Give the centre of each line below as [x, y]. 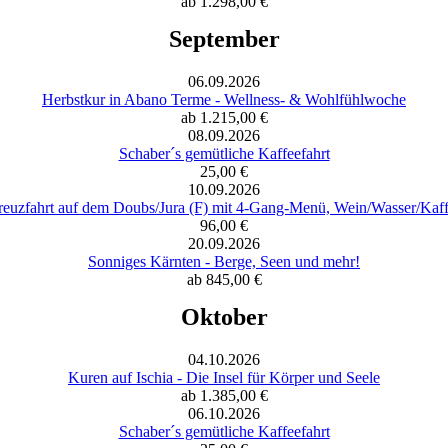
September [224, 38]
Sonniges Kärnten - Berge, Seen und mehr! [224, 261]
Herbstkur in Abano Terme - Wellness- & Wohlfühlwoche [224, 99]
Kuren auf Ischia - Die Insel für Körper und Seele [224, 377]
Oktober [224, 316]
